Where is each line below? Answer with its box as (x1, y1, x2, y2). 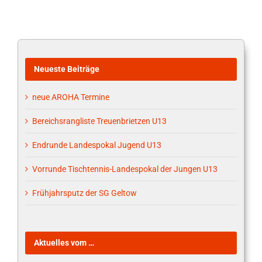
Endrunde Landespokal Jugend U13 (32, 140, 161, 150)
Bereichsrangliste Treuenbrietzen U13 (32, 116, 167, 126)
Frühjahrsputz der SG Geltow (32, 188, 137, 198)
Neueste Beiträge (34, 64, 99, 74)
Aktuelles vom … (34, 238, 94, 248)
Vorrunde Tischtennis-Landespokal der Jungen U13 (32, 164, 218, 174)
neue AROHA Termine (32, 92, 109, 102)
